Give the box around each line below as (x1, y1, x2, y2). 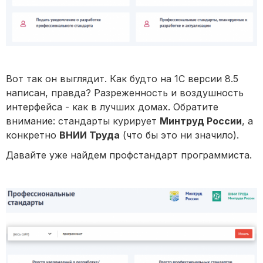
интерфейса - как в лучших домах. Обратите (6, 101, 218, 113)
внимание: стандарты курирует (6, 115, 160, 127)
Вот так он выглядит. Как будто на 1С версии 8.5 (6, 73, 238, 85)
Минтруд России (160, 115, 242, 127)
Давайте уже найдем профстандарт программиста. (6, 149, 252, 161)
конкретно (6, 129, 59, 141)
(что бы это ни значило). (120, 129, 239, 141)
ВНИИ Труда (59, 129, 120, 141)
